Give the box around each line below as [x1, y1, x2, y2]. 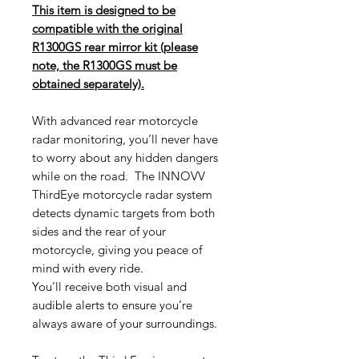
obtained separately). [32, 75, 144, 91]
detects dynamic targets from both [32, 204, 215, 220]
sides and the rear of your [32, 223, 166, 239]
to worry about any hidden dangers [32, 149, 218, 165]
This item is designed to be [32, 2, 175, 18]
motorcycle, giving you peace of [32, 241, 202, 257]
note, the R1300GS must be [32, 57, 177, 73]
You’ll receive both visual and [32, 278, 187, 294]
